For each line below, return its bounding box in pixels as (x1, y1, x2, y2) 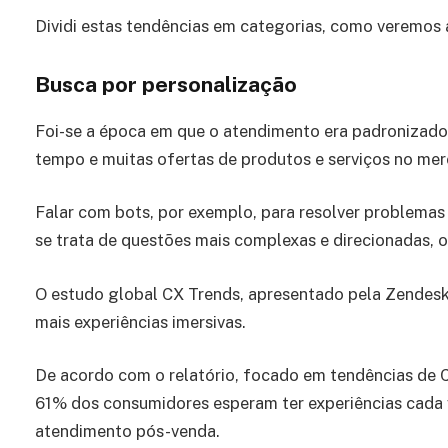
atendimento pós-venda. (35, 421, 220, 442)
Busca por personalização (35, 71, 297, 97)
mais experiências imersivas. (35, 311, 246, 332)
